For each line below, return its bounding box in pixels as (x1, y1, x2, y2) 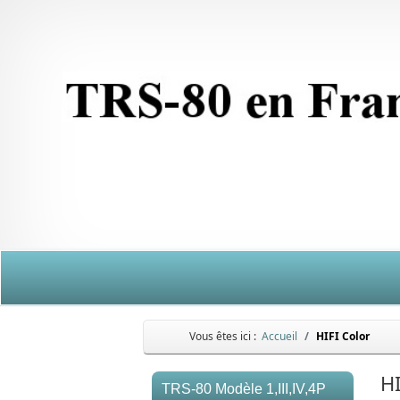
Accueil (262, 329, 297, 344)
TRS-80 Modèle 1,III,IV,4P (162, 381, 326, 396)
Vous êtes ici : (189, 329, 262, 344)
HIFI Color (316, 329, 370, 344)
